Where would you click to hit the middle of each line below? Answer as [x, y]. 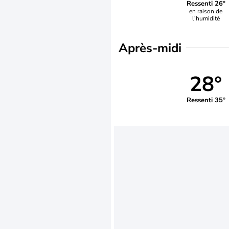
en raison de [206, 11]
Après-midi [150, 48]
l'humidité [206, 18]
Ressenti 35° [206, 100]
